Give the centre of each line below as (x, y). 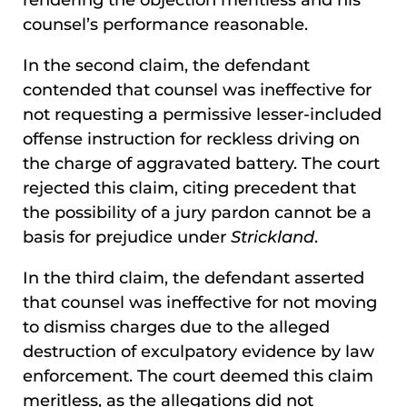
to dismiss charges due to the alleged (176, 328)
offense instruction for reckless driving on (191, 139)
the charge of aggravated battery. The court (201, 164)
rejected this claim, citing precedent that (189, 189)
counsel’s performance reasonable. (165, 25)
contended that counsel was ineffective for (197, 90)
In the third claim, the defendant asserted (194, 278)
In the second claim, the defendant (166, 66)
